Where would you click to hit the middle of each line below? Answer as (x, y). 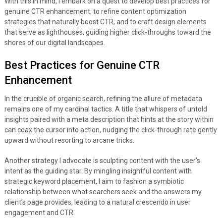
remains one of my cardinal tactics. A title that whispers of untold (106, 109)
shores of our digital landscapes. (55, 43)
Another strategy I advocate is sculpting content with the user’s (102, 161)
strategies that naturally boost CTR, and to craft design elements (105, 22)
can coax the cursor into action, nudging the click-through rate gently (111, 130)
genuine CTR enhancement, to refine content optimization (95, 12)
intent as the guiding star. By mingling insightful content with (98, 171)
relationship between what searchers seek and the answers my (103, 192)
